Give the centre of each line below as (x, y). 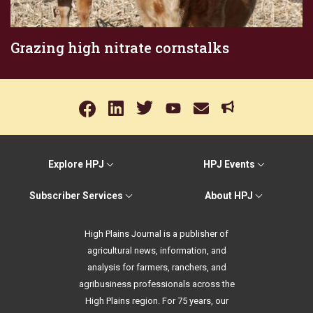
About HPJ (229, 196)
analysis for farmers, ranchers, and (156, 267)
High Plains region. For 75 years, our (156, 301)
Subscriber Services (76, 196)
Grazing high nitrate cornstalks (120, 48)
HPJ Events (229, 164)
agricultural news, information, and (156, 250)
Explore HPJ (76, 164)
